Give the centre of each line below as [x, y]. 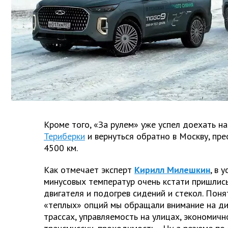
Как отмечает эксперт [88, 169]
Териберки [64, 136]
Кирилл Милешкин [172, 169]
